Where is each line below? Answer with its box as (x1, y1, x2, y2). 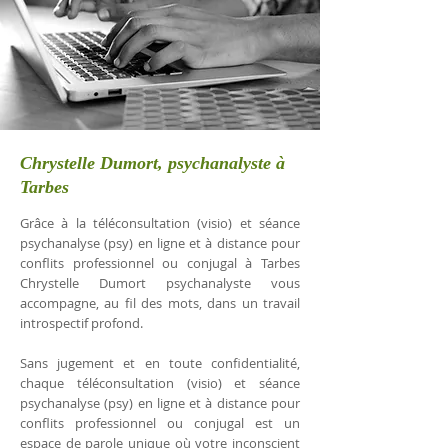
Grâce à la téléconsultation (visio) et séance (20, 214, 300, 232)
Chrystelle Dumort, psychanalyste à (20, 153, 285, 173)
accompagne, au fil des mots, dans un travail (20, 294, 300, 312)
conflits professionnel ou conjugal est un (20, 414, 300, 432)
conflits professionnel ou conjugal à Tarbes (20, 254, 300, 272)
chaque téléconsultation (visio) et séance (20, 374, 300, 392)
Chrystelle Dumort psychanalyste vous (20, 274, 300, 292)
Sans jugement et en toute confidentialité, (20, 354, 300, 372)
